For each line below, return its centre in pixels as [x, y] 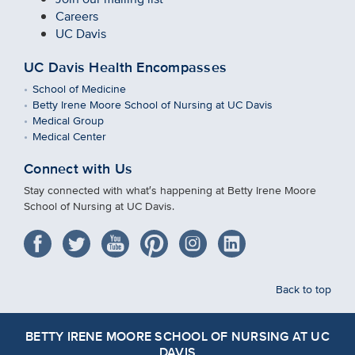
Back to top [303, 289]
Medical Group [69, 120]
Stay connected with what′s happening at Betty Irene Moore [170, 190]
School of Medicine [80, 89]
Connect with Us [78, 169]
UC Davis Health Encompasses [126, 68]
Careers [77, 17]
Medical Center [70, 136]
